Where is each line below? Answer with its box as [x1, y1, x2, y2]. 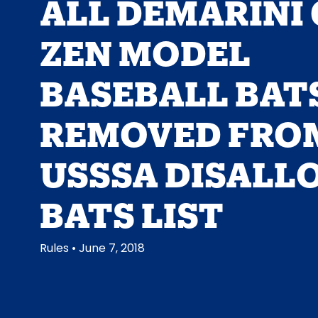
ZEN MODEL [39, 34, 251, 60]
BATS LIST [39, 196, 224, 221]
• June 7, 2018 [71, 240, 145, 257]
